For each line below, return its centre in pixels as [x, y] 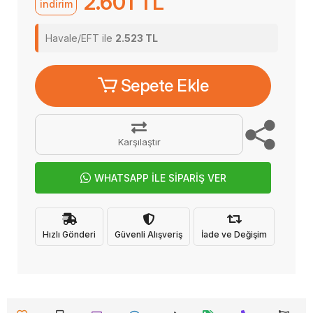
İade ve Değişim [234, 234]
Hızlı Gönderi [69, 234]
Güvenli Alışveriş [148, 234]
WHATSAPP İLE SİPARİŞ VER [160, 178]
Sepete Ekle [165, 86]
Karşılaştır [139, 142]
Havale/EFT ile [80, 38]
